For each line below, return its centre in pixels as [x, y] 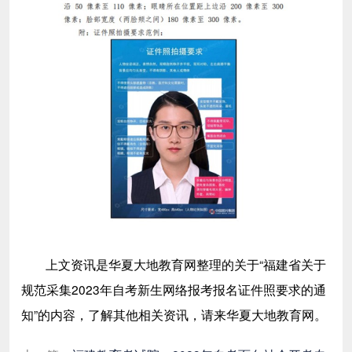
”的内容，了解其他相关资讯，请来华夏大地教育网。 [180, 314]
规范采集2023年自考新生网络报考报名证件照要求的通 [173, 289]
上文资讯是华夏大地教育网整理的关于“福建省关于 [185, 264]
